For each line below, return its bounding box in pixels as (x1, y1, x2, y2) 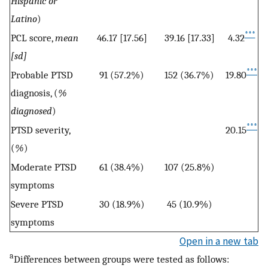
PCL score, (11, 31, 55, 44)
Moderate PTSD (11, 160, 77, 173)
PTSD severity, (11, 123, 70, 136)
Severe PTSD (11, 197, 63, 210)
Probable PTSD (11, 68, 73, 81)
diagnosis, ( (11, 86, 58, 99)
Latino (11, 12, 37, 25)
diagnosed (11, 104, 52, 117)
